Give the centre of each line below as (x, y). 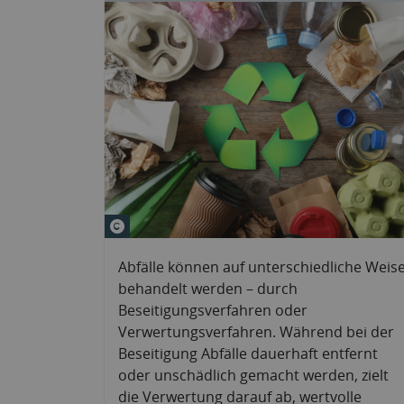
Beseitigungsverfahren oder (213, 310)
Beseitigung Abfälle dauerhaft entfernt (248, 353)
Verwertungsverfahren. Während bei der (256, 331)
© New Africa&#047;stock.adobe (238, 224)
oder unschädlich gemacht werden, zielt (253, 375)
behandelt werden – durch (208, 288)
